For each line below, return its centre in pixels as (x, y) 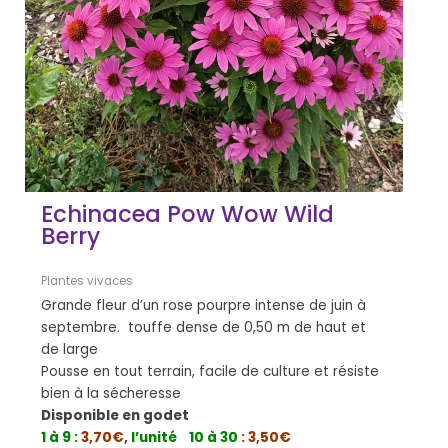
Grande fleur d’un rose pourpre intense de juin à (204, 305)
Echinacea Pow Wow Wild (188, 214)
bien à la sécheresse (111, 393)
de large (70, 349)
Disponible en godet (115, 415)
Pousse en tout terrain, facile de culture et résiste (210, 371)
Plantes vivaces (87, 281)
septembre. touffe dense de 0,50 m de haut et (204, 327)
